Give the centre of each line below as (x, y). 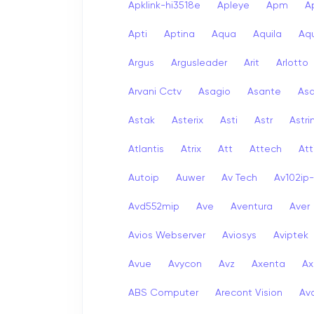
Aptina (179, 34)
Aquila (267, 34)
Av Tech (239, 178)
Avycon (185, 264)
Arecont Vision (249, 293)
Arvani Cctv (155, 91)
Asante (264, 91)
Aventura (252, 206)
